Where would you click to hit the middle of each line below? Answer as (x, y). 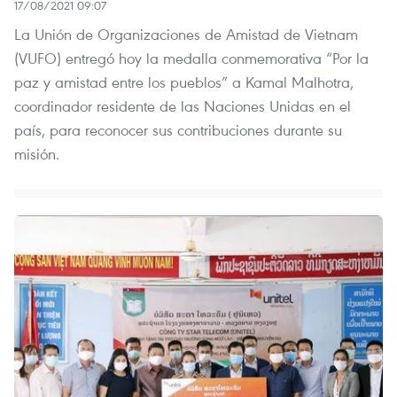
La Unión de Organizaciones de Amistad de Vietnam (186, 35)
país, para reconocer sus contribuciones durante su (178, 130)
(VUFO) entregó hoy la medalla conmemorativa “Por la (191, 58)
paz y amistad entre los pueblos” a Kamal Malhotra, (184, 82)
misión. (37, 154)
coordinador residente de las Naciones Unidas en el (183, 106)
